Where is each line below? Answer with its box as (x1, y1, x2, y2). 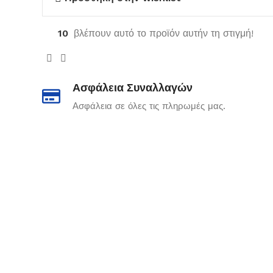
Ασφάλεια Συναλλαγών (72, 80, 193, 94)
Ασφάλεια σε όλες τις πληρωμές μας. (72, 100, 225, 112)
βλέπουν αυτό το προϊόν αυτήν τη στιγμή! (73, 27, 253, 39)
